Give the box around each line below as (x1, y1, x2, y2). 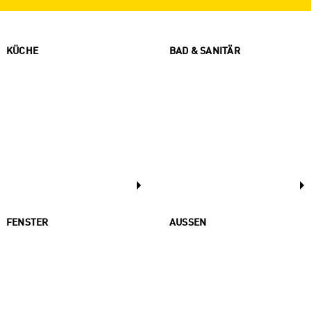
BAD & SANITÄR (169, 47, 240, 57)
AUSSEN (169, 218, 200, 228)
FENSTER (6, 218, 49, 228)
